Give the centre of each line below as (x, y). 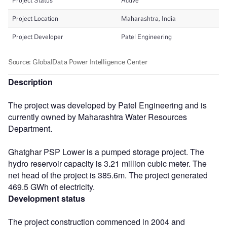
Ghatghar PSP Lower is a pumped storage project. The (106, 152)
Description (30, 82)
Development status (47, 198)
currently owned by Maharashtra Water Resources (98, 117)
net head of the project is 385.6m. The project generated (108, 175)
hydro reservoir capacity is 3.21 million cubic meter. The (107, 163)
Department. (30, 128)
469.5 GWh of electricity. (51, 186)
